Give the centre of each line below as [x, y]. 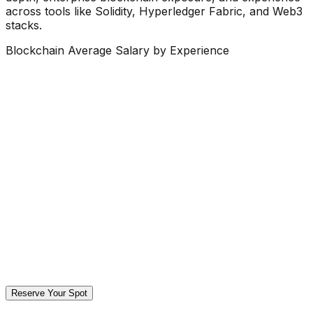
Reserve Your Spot [49, 293]
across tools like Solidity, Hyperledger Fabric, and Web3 [154, 12]
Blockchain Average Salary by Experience [117, 51]
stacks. [24, 26]
